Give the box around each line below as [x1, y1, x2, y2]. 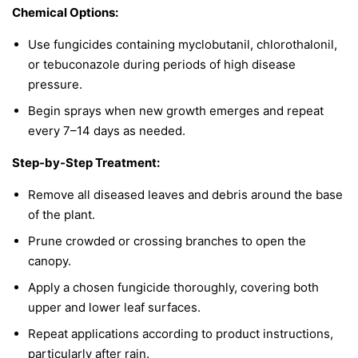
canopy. [28, 253, 71, 268]
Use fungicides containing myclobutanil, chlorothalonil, [28, 36, 337, 52]
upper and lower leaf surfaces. [28, 299, 201, 315]
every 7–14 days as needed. [28, 122, 185, 138]
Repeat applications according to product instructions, [28, 325, 333, 341]
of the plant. [28, 206, 95, 222]
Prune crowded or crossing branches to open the [28, 233, 306, 249]
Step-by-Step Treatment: [12, 154, 160, 170]
